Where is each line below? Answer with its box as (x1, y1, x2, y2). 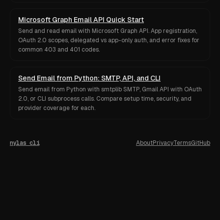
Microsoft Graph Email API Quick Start (18, 15, 144, 24)
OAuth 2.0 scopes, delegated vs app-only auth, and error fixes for (18, 36, 199, 44)
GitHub (191, 139, 210, 147)
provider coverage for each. (18, 104, 95, 112)
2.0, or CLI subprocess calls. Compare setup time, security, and (18, 95, 192, 103)
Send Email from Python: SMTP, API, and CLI (18, 74, 161, 82)
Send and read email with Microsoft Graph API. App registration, (18, 27, 197, 35)
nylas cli (10, 139, 40, 147)
